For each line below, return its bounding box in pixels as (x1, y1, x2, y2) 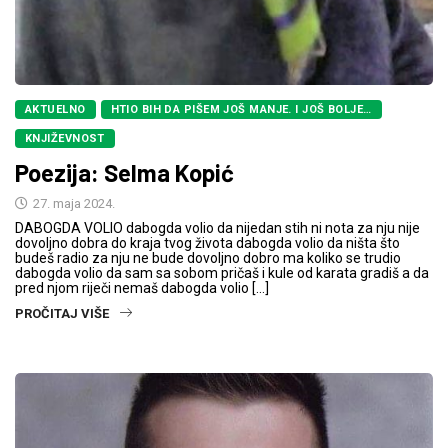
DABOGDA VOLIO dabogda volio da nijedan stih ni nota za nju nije (15, 219, 420, 236)
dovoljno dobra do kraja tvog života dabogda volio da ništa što (15, 234, 400, 251)
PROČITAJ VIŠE (15, 305, 109, 321)
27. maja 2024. (30, 195, 115, 211)
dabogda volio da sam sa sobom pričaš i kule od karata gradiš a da (15, 264, 429, 281)
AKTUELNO (25, 102, 86, 116)
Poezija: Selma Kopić (15, 157, 234, 187)
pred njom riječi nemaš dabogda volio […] (15, 279, 269, 296)
